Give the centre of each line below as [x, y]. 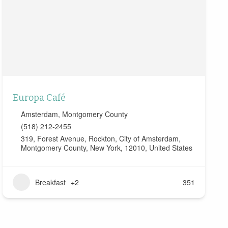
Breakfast [50, 182]
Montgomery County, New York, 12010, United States [106, 148]
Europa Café [39, 98]
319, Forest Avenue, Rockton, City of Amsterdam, [101, 139]
